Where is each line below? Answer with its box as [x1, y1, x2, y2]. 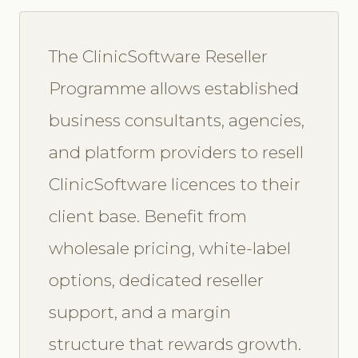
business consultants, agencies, [49, 110, 304, 131]
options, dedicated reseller [49, 270, 264, 291]
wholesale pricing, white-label [49, 238, 291, 259]
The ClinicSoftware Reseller [49, 46, 268, 67]
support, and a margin [49, 302, 231, 323]
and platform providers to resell [49, 142, 304, 163]
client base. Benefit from [49, 206, 247, 227]
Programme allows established [49, 78, 299, 99]
